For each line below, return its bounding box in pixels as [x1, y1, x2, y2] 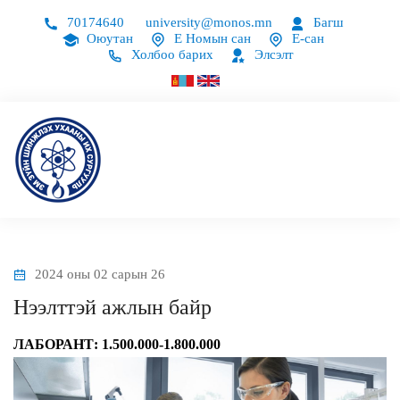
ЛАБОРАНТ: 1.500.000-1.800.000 [13, 337, 221, 352]
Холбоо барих [127, 47, 213, 62]
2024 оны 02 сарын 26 [31, 267, 165, 281]
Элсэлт [250, 47, 294, 62]
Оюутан [83, 31, 133, 46]
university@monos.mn [146, 15, 272, 29]
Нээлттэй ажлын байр [13, 296, 212, 319]
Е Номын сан [171, 31, 251, 46]
